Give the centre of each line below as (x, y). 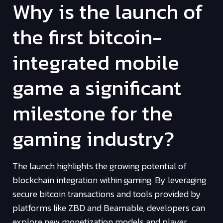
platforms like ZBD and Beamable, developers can (109, 208)
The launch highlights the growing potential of (100, 166)
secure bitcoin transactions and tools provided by (107, 194)
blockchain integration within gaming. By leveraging (109, 180)
